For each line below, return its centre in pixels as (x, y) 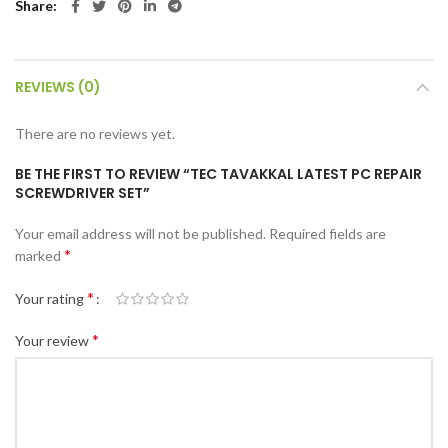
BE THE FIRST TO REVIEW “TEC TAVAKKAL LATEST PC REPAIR (218, 174)
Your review (53, 341)
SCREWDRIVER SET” (82, 193)
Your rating (51, 299)
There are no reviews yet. (95, 133)
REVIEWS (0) (58, 87)
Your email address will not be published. (140, 233)
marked (39, 255)
